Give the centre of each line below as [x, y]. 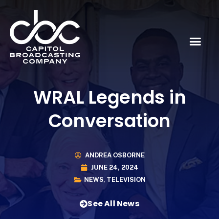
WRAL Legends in [109, 97]
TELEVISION [126, 180]
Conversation [109, 120]
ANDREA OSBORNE [115, 155]
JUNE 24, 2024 [115, 168]
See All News [113, 203]
